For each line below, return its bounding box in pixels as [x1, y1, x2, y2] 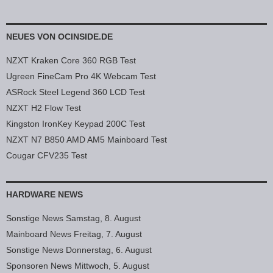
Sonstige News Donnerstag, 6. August [6, 245, 152, 255]
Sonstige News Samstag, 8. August [6, 213, 141, 224]
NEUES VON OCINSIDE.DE [6, 32, 113, 42]
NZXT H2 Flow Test [6, 103, 81, 113]
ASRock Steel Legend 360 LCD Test [6, 87, 145, 97]
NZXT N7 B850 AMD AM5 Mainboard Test [6, 135, 167, 145]
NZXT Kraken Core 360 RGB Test [6, 55, 136, 66]
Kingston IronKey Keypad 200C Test [6, 119, 145, 129]
